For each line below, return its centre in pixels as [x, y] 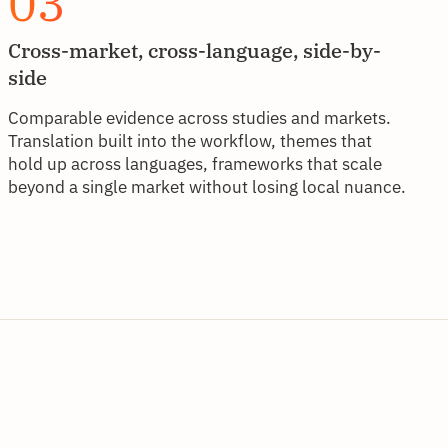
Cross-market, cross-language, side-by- [194, 50]
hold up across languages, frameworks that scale [195, 163]
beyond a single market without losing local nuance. [207, 186]
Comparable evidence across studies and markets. [199, 117]
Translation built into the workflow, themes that [190, 140]
